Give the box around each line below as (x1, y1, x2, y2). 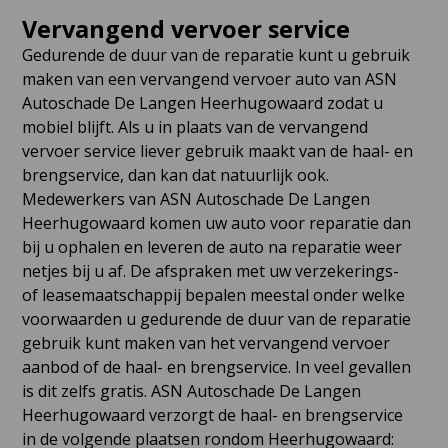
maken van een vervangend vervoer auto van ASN (21, 67, 397, 90)
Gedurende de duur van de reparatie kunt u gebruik (21, 43, 410, 66)
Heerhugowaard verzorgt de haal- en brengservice (21, 403, 403, 426)
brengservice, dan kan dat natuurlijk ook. (21, 163, 329, 186)
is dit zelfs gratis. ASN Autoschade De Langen (21, 379, 361, 402)
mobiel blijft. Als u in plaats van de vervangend (21, 115, 368, 138)
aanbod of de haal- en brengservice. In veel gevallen (21, 355, 411, 378)
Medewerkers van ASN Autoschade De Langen (21, 187, 370, 210)
